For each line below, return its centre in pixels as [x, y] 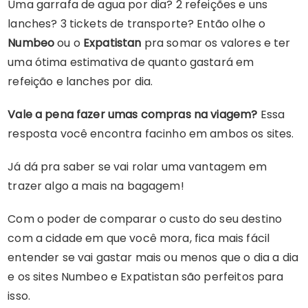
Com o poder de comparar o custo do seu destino [145, 219]
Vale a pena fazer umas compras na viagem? [133, 115]
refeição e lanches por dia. [80, 82]
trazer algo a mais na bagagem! [96, 186]
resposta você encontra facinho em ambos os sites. [151, 134]
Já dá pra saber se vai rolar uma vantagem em [137, 167]
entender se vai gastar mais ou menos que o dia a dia [153, 258]
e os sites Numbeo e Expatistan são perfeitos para [146, 277]
